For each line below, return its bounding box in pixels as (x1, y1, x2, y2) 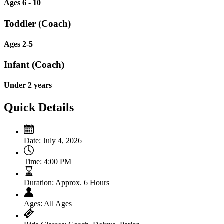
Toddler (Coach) (4, 18, 71, 29)
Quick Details (4, 100, 74, 114)
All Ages (42, 199, 72, 208)
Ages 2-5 (4, 39, 33, 48)
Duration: (24, 178, 54, 187)
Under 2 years (4, 81, 52, 90)
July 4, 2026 (41, 136, 82, 145)
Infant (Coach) (4, 59, 64, 70)
